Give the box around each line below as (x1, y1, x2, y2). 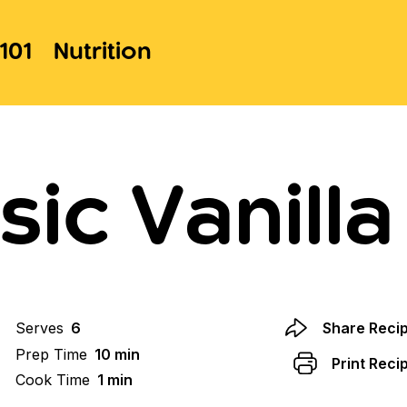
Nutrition (53, 41, 152, 64)
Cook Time (15, 371, 90, 390)
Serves (15, 319, 64, 338)
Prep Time (15, 344, 87, 363)
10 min (94, 344, 140, 363)
